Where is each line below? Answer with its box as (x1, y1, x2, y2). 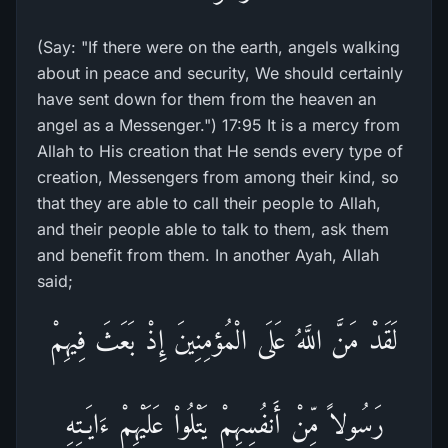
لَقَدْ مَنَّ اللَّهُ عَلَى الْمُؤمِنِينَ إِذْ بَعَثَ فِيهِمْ (49, 324, 399, 355)
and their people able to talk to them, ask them (37, 219, 389, 239)
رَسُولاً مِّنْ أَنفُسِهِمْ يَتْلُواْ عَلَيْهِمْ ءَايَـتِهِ (64, 408, 384, 439)
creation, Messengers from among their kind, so (37, 167, 399, 187)
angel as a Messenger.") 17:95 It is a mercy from (37, 115, 400, 135)
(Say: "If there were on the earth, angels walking (37, 37, 400, 57)
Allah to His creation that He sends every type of (37, 141, 403, 161)
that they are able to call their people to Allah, (37, 193, 381, 213)
